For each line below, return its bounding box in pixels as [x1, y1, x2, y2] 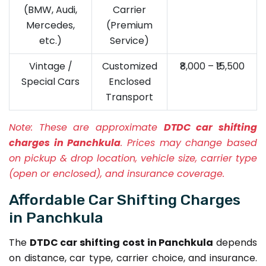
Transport [106, 90, 153, 104]
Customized [102, 59, 157, 73]
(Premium [106, 18, 153, 32]
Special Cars [21, 74, 80, 88]
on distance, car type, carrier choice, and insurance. [9, 251, 257, 265]
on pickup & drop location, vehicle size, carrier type [9, 151, 257, 165]
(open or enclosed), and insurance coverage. [9, 166, 224, 180]
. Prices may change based [121, 135, 258, 150]
